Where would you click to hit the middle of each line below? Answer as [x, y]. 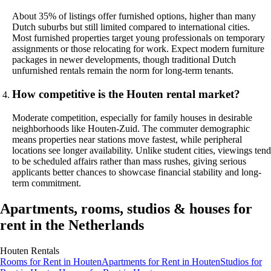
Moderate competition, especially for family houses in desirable [132, 117]
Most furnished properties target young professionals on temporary [139, 38]
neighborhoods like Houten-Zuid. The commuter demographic [131, 128]
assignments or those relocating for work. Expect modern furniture [138, 49]
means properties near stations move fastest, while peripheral [127, 139]
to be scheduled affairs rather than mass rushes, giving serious [129, 161]
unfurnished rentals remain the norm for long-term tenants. [123, 71]
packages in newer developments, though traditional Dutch [124, 60]
